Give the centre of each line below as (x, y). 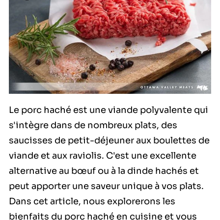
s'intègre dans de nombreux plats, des (93, 125)
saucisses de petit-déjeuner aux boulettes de (109, 141)
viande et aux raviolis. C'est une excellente (103, 156)
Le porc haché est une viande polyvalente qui (109, 110)
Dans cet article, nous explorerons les (92, 202)
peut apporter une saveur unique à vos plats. (106, 186)
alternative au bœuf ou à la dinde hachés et (104, 171)
